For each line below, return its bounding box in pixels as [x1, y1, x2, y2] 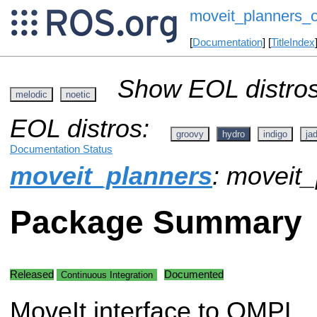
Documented [164, 268, 224, 280]
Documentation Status [10, 143, 113, 155]
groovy [176, 128, 204, 139]
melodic [16, 88, 47, 100]
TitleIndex [270, 37, 315, 49]
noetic [66, 88, 91, 100]
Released [10, 268, 54, 280]
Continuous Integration [61, 269, 153, 280]
